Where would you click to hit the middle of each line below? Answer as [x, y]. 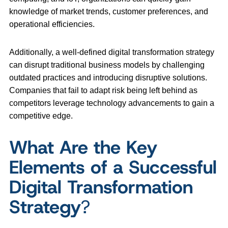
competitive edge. [42, 116]
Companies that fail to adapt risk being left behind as [103, 90]
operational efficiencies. [53, 24]
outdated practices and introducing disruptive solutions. [108, 77]
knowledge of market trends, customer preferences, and [109, 11]
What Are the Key [83, 147]
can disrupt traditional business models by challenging [107, 65]
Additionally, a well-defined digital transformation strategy [112, 52]
